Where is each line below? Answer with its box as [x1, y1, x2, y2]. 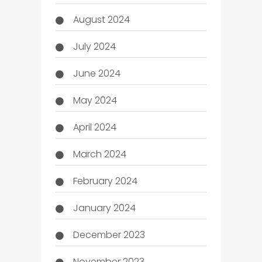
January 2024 [73, 201, 136, 215]
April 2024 [73, 120, 116, 134]
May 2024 [73, 93, 117, 107]
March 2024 [73, 147, 126, 161]
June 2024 [73, 66, 120, 80]
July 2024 [73, 39, 116, 53]
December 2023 [73, 227, 145, 242]
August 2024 [73, 12, 130, 26]
